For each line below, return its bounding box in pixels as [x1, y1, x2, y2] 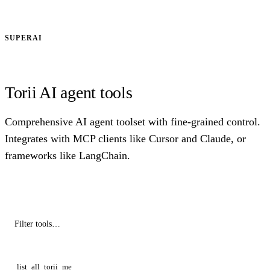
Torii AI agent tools [5, 83, 133, 102]
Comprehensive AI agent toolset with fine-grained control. [5, 115, 260, 128]
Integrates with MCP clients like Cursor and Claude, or [5, 132, 246, 145]
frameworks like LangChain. [5, 149, 130, 162]
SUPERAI [5, 33, 43, 42]
